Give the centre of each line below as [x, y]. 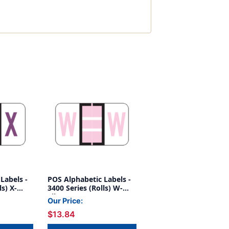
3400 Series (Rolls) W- [85, 188]
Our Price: [65, 201]
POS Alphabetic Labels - [89, 179]
